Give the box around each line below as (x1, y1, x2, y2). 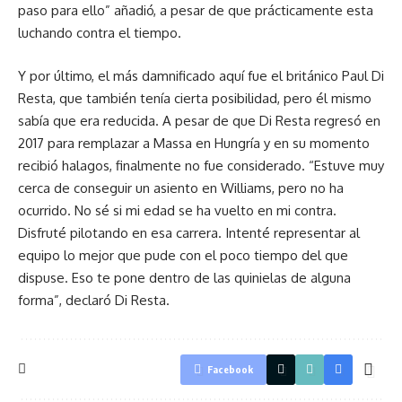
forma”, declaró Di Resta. (18, 291, 170, 309)
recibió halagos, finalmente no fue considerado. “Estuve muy (18, 156, 384, 174)
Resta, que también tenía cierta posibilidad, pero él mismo (18, 89, 371, 107)
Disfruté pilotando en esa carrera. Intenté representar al (18, 223, 360, 241)
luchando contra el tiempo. (18, 24, 181, 41)
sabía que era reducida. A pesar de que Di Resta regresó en (18, 111, 380, 129)
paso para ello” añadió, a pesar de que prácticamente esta (18, 2, 373, 19)
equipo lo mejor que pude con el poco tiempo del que (18, 246, 348, 264)
